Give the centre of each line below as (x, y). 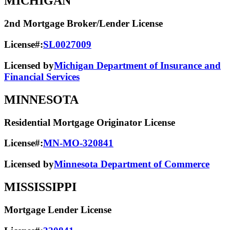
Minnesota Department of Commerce (132, 164)
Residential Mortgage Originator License (90, 122)
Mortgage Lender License (58, 209)
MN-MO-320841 (78, 143)
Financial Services (42, 76)
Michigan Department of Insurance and (137, 65)
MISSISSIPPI (40, 187)
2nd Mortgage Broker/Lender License (83, 24)
